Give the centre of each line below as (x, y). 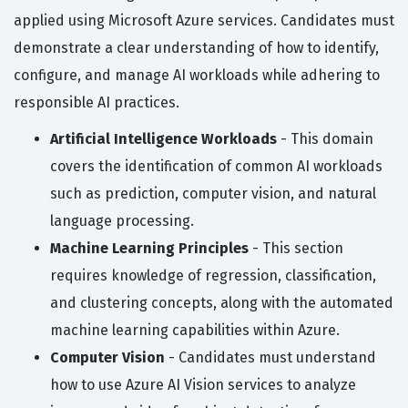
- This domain (325, 138)
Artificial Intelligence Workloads (163, 138)
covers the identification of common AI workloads (216, 166)
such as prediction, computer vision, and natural (213, 193)
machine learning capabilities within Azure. (195, 330)
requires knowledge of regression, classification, (213, 275)
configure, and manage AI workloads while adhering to (197, 75)
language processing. (122, 220)
